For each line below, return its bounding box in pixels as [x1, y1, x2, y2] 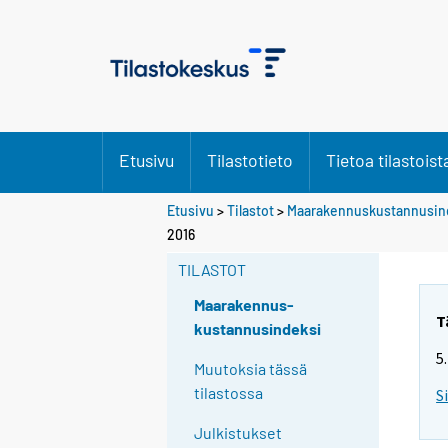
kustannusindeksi [194, 319, 322, 339]
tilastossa [194, 383, 264, 403]
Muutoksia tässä [194, 359, 308, 379]
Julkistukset [194, 423, 283, 443]
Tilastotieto [207, 149, 293, 171]
